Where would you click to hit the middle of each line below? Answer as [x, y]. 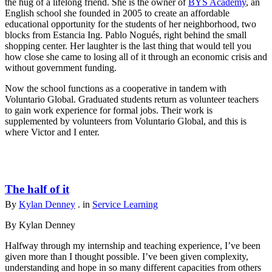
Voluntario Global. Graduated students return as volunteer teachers [132, 100]
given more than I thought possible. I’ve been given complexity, [127, 257]
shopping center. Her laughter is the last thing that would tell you [128, 46]
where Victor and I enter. [53, 132]
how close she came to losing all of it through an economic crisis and [136, 57]
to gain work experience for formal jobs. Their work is [109, 110]
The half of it [37, 189]
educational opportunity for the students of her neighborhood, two [131, 24]
